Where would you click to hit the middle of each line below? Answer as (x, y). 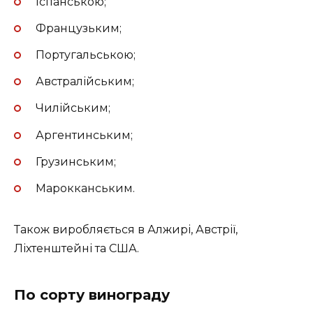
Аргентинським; (84, 135)
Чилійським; (73, 108)
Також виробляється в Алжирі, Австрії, (126, 229)
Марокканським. (85, 188)
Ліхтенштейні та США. (77, 248)
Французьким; (78, 28)
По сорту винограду (92, 294)
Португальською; (85, 54)
